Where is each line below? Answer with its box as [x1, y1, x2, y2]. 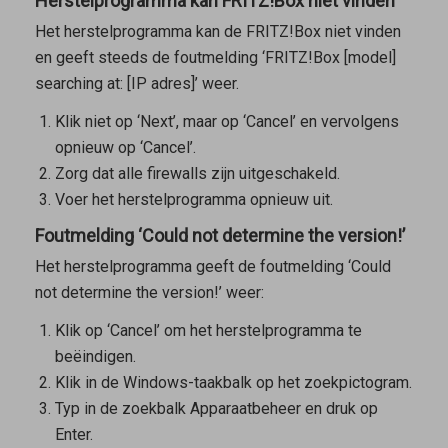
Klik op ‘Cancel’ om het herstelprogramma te [54, 321, 362, 341]
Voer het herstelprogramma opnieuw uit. [54, 190, 333, 210]
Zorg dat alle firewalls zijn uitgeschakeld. [54, 164, 340, 184]
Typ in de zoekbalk [54, 399, 190, 419]
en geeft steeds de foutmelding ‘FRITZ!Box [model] [34, 47, 396, 67]
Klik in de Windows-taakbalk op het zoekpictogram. [54, 373, 412, 393]
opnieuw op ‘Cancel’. [54, 138, 196, 158]
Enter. [54, 425, 93, 445]
